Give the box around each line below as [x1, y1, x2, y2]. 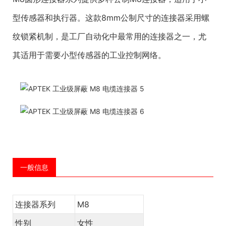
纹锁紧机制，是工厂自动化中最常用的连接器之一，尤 [13, 31, 206, 41]
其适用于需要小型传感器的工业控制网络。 [13, 49, 166, 60]
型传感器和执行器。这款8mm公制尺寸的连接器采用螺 [13, 12, 209, 23]
